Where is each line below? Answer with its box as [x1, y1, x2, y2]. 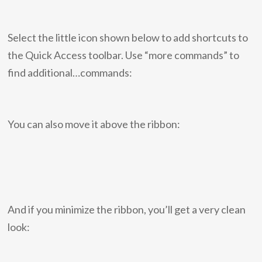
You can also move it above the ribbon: [8, 118, 181, 131]
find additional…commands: [8, 66, 133, 80]
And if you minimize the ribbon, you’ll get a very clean [8, 203, 246, 216]
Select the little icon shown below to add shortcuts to [8, 31, 249, 44]
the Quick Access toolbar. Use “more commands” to [8, 49, 240, 62]
